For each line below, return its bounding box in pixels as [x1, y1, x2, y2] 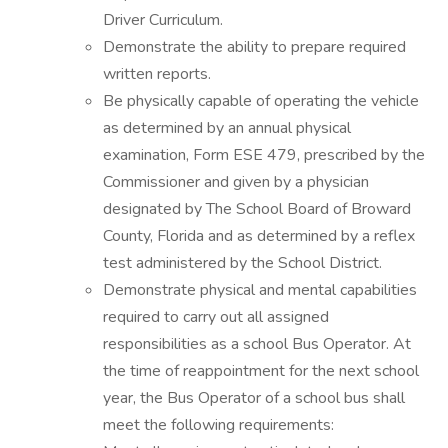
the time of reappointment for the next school [103, 360, 419, 382]
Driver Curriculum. [103, 9, 223, 31]
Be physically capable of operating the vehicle [103, 90, 419, 112]
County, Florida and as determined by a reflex [103, 225, 415, 247]
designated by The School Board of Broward [103, 198, 411, 220]
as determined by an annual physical [103, 117, 351, 139]
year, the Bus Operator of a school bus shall [103, 387, 405, 409]
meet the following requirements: [103, 414, 334, 436]
